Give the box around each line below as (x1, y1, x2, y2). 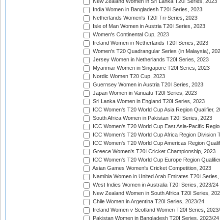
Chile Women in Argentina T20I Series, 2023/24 (91, 198, 204, 205)
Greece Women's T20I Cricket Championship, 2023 (91, 148, 216, 155)
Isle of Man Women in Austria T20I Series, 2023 (91, 23, 205, 29)
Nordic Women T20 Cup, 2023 (91, 73, 165, 80)
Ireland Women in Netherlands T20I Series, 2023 (91, 40, 208, 46)
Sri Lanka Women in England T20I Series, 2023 (91, 98, 205, 105)
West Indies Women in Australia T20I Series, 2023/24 (91, 182, 219, 188)
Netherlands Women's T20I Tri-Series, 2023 (91, 15, 197, 21)
